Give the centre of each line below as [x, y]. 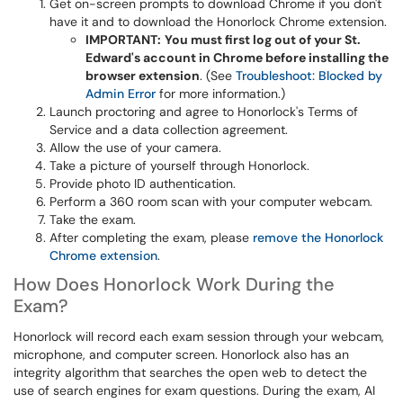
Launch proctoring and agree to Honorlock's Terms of [204, 112]
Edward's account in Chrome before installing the [237, 58]
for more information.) [220, 94]
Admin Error [121, 94]
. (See [218, 76]
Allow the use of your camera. [135, 148]
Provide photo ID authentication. [143, 184]
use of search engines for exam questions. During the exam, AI [194, 390]
